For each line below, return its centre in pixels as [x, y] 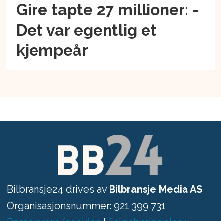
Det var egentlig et [87, 30]
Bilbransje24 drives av [58, 189]
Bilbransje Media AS [155, 189]
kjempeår [53, 50]
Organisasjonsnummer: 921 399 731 [86, 205]
